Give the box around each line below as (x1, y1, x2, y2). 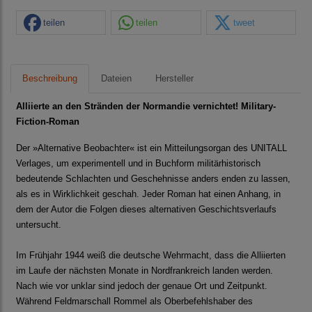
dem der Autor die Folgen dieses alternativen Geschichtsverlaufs (16, 204, 276, 215)
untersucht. (16, 219, 61, 231)
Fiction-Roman (16, 116, 79, 127)
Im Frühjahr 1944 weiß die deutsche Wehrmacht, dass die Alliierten (16, 250, 286, 261)
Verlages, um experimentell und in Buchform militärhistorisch (16, 158, 260, 169)
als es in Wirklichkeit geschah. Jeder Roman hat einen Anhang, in (16, 189, 281, 200)
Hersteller (155, 73, 194, 84)
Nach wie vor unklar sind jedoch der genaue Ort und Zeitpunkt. (16, 281, 267, 292)
